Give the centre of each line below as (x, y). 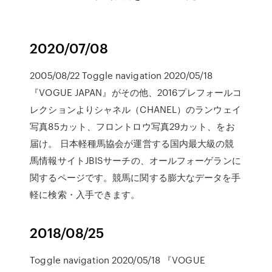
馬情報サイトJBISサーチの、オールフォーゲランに (135, 160)
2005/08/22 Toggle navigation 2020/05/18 (121, 75)
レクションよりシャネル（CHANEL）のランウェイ (135, 109)
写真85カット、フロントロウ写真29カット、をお (132, 126)
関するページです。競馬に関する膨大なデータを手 (135, 177)
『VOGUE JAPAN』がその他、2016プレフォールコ (136, 92)
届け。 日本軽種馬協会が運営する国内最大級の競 (132, 143)
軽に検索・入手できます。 (85, 194)
